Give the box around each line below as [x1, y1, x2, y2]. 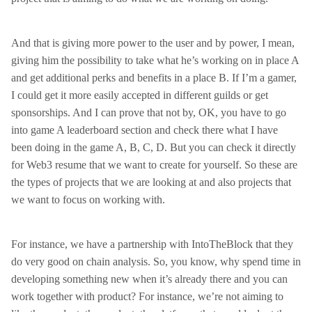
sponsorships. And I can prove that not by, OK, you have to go [11, 107, 286, 118]
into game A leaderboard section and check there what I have [11, 124, 278, 136]
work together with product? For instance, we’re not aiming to [11, 290, 283, 302]
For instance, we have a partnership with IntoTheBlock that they [11, 238, 293, 250]
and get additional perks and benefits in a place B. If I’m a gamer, [11, 72, 297, 84]
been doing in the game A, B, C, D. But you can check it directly [11, 141, 296, 153]
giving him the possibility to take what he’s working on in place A [11, 54, 299, 66]
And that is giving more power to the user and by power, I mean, [11, 37, 295, 49]
